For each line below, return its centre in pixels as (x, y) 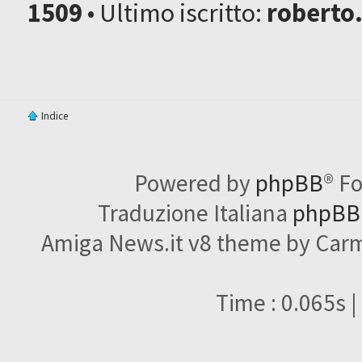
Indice (55, 116)
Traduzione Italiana (195, 213)
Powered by (195, 183)
